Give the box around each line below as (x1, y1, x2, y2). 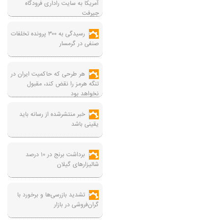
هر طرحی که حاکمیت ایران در (11, 69, 85, 79)
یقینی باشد (71, 119, 99, 129)
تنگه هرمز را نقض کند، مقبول (27, 79, 99, 89)
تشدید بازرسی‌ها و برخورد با (17, 190, 85, 200)
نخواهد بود (71, 89, 99, 99)
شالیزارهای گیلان (57, 160, 99, 169)
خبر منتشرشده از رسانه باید (19, 110, 85, 119)
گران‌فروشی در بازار (54, 200, 99, 210)
